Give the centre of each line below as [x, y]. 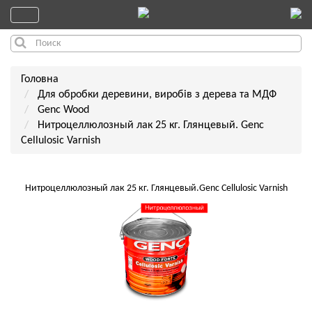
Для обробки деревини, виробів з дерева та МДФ [157, 95]
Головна [40, 79]
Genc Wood [63, 110]
